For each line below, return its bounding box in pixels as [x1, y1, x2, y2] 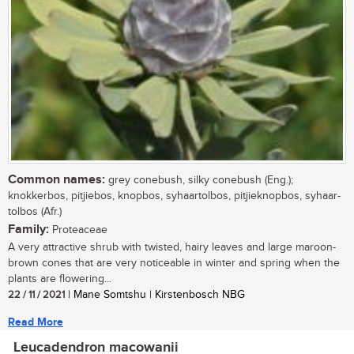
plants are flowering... [8, 273, 111, 286]
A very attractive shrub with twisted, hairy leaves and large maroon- [8, 241, 336, 254]
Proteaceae [49, 224, 107, 237]
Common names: [8, 172, 105, 188]
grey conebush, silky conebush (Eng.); [105, 174, 293, 187]
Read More [8, 315, 63, 330]
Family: [8, 222, 49, 238]
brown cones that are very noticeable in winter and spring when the [8, 257, 340, 270]
